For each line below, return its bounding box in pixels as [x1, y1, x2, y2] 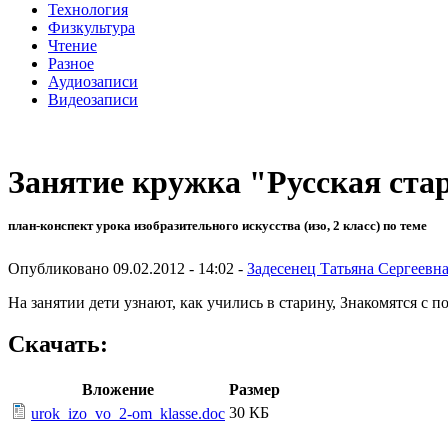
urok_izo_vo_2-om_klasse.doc [31, 405, 225, 423]
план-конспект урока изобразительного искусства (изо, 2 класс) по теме [8, 218, 427, 234]
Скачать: [8, 331, 108, 358]
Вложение [82, 381, 154, 399]
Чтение [48, 36, 97, 54]
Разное [48, 54, 94, 72]
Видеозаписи [48, 90, 138, 108]
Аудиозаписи [48, 72, 138, 90]
